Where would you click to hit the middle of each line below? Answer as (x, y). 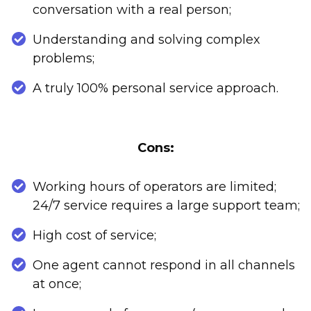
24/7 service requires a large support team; (166, 206)
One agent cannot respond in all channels (164, 266)
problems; (64, 59)
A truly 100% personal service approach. (155, 89)
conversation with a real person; (132, 10)
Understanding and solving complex (146, 40)
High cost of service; (94, 236)
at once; (57, 284)
